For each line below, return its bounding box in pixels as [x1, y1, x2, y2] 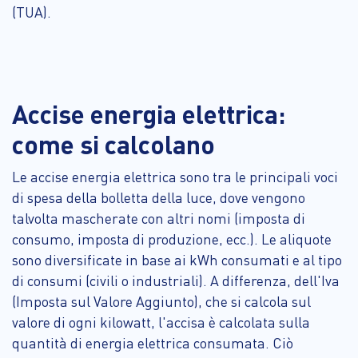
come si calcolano [12, 127, 215, 161]
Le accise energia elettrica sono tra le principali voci [12, 167, 338, 185]
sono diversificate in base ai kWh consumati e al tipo [12, 250, 342, 268]
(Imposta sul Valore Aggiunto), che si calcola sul [12, 292, 311, 310]
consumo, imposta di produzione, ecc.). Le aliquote [12, 229, 332, 248]
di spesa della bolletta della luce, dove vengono [12, 188, 305, 206]
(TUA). [12, 2, 51, 21]
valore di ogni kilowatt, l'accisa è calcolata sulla [12, 312, 310, 331]
